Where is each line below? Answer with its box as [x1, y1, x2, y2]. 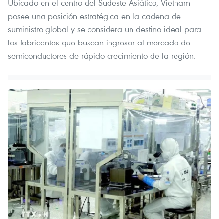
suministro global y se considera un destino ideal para [8, 23, 201, 35]
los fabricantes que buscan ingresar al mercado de [8, 37, 190, 48]
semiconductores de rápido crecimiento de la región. [8, 50, 196, 62]
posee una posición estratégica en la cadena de [8, 10, 181, 22]
